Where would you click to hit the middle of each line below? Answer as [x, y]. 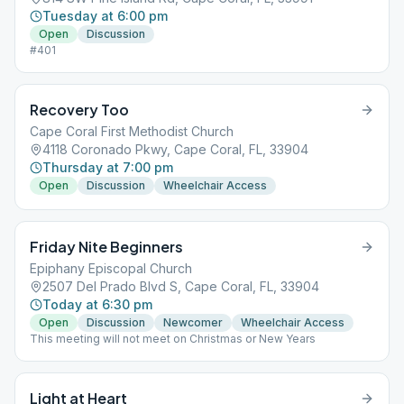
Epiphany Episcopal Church [111, 268]
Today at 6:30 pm [97, 304]
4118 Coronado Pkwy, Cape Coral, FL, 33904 [175, 149]
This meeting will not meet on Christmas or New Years [173, 339]
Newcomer [193, 322]
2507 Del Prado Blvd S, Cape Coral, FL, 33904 [181, 286]
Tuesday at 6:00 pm [105, 16]
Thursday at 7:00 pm [108, 167]
